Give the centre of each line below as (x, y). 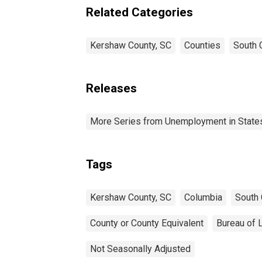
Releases (111, 88)
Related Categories (139, 12)
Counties (202, 45)
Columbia (203, 197)
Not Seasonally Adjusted (140, 249)
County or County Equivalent (147, 223)
